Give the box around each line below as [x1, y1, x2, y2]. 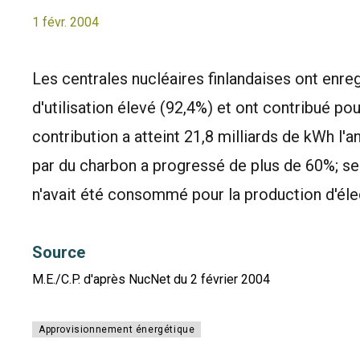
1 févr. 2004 [32, 14, 99, 30]
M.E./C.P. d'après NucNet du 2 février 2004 [32, 272, 270, 287]
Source [32, 243, 85, 262]
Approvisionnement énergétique [39, 324, 195, 335]
